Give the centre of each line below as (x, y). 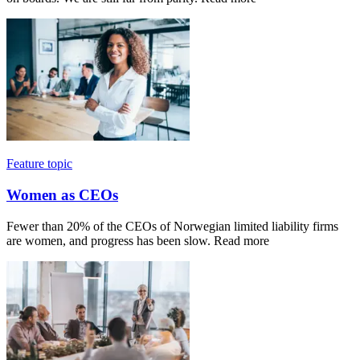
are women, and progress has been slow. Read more (138, 240)
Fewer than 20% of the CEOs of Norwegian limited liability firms (172, 226)
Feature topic (39, 164)
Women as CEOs (62, 194)
